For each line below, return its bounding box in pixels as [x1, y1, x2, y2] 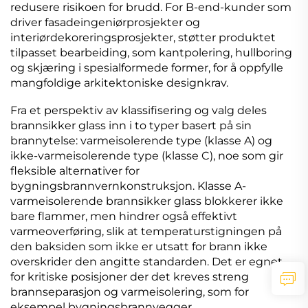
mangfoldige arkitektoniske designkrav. [10, 76, 228, 90]
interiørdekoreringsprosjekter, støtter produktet [10, 31, 276, 45]
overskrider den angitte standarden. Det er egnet [10, 255, 283, 269]
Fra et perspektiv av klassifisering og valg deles [10, 104, 267, 118]
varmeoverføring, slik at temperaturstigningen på [10, 225, 282, 239]
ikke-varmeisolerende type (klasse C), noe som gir [10, 149, 283, 163]
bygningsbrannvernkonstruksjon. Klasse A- [10, 179, 246, 193]
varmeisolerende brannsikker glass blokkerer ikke [10, 195, 283, 208]
